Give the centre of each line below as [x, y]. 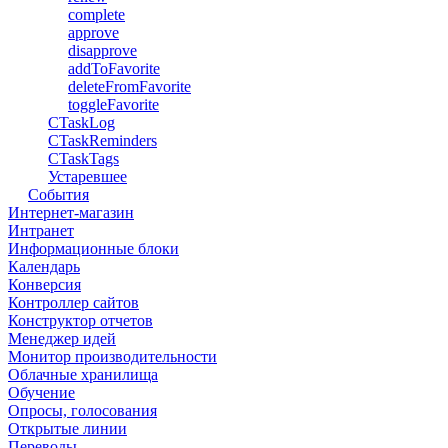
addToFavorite [114, 68]
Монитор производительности [112, 356]
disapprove [102, 50]
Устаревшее [87, 176]
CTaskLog [81, 122]
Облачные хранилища [83, 374]
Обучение [41, 392]
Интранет [41, 230]
